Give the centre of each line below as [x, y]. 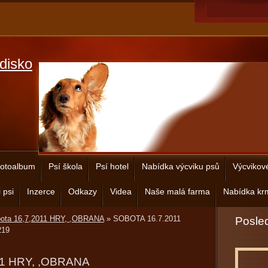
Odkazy [83, 191]
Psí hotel [112, 166]
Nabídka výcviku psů [181, 166]
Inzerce [41, 191]
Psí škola [66, 166]
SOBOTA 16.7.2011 [147, 219]
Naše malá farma [177, 191]
